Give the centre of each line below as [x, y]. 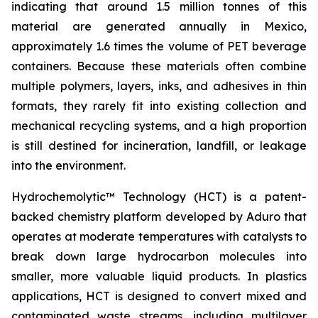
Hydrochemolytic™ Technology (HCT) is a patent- [159, 197]
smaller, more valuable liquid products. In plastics [159, 276]
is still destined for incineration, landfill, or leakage [159, 146]
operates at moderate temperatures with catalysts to [159, 236]
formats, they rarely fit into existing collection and [159, 106]
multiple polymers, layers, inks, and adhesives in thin [159, 86]
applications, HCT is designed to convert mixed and [159, 296]
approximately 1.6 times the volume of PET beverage [159, 46]
